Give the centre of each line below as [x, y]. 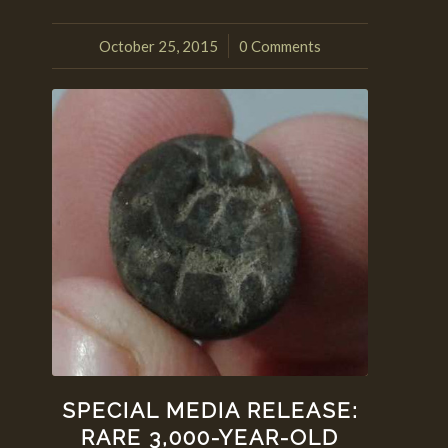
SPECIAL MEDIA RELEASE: [210, 410]
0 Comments [280, 45]
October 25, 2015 [159, 45]
